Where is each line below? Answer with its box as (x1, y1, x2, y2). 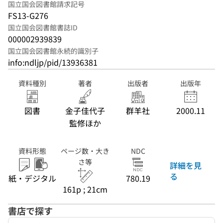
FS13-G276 (8, 9, 48, 21)
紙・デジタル (8, 172, 56, 184)
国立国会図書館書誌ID (8, 22, 78, 32)
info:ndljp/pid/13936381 (8, 56, 98, 68)
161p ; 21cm (63, 183, 108, 195)
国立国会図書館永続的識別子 (8, 46, 99, 56)
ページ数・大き (61, 146, 110, 156)
